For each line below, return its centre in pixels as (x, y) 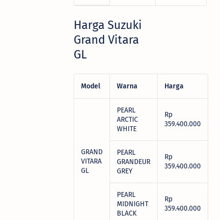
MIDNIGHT (133, 204)
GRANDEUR (134, 162)
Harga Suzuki (108, 25)
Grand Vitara (106, 40)
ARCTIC (127, 119)
